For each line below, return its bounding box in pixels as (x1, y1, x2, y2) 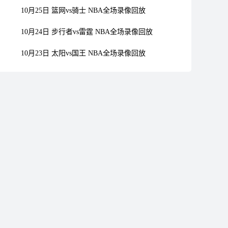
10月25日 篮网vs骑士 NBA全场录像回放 (21, 6, 146, 14)
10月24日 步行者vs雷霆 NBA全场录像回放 (21, 27, 153, 36)
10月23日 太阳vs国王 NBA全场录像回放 (21, 49, 146, 57)
